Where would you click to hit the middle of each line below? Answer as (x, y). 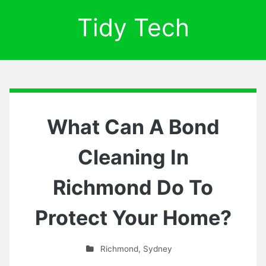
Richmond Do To (133, 187)
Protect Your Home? (133, 218)
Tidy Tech (133, 27)
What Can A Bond (133, 127)
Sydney (157, 249)
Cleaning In (133, 157)
